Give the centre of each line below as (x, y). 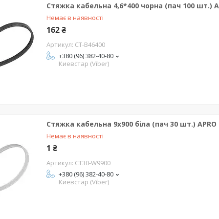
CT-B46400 (90, 44)
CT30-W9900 (93, 163)
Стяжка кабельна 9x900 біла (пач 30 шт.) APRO (131, 124)
